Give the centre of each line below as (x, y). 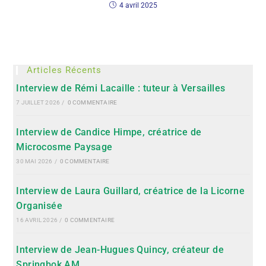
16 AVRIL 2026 (37, 220)
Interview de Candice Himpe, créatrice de (109, 132)
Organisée (39, 206)
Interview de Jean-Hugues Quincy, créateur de (120, 250)
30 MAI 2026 (34, 161)
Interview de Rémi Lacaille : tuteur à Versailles (121, 88)
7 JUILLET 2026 (38, 102)
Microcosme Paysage (64, 147)
